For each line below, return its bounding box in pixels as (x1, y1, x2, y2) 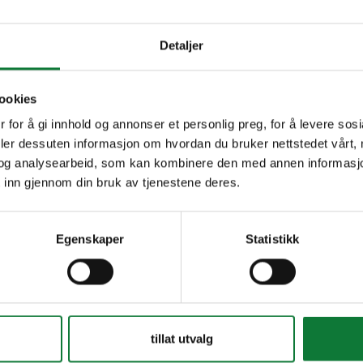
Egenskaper (56, 232, 124, 246)
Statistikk (246, 232, 299, 246)
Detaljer (159, 38, 204, 53)
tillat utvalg (150, 331, 213, 346)
